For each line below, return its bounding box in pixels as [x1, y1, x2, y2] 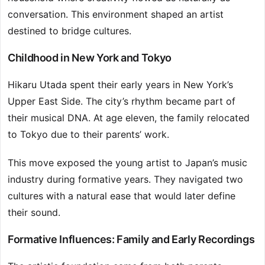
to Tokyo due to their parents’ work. [8, 128, 169, 141]
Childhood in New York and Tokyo [8, 51, 172, 64]
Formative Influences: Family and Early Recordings [8, 233, 255, 246]
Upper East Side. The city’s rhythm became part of [8, 95, 235, 108]
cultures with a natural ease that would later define [8, 190, 235, 202]
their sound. [8, 206, 60, 219]
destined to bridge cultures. [8, 25, 131, 37]
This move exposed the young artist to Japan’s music [8, 157, 247, 169]
